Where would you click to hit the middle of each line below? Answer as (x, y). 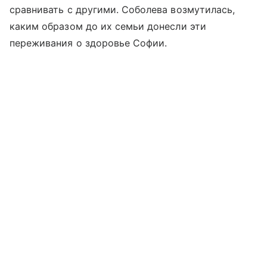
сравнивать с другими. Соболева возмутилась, (122, 9)
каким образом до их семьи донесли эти (108, 26)
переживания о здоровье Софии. (89, 43)
